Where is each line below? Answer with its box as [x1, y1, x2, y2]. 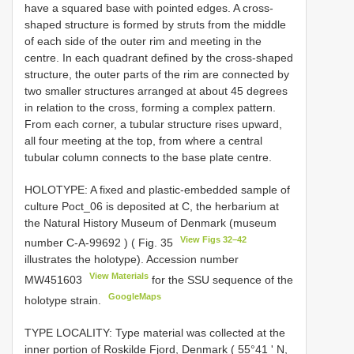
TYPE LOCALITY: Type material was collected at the [24, 326, 285, 339]
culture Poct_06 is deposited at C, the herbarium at [24, 199, 279, 213]
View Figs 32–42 [180, 234, 247, 244]
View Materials [89, 271, 149, 281]
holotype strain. [24, 293, 104, 307]
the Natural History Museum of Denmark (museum [24, 216, 277, 229]
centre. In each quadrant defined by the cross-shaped [24, 51, 293, 64]
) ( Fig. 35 [121, 236, 176, 250]
